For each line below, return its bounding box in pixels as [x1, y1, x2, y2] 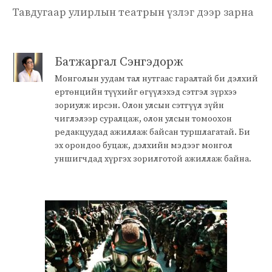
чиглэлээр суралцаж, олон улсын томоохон [55, 113, 232, 124]
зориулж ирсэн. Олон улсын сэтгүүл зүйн [55, 100, 224, 111]
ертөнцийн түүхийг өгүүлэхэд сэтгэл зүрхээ [55, 86, 237, 98]
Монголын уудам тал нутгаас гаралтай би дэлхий [55, 73, 258, 84]
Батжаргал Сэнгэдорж [55, 54, 183, 70]
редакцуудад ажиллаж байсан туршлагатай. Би [55, 126, 250, 138]
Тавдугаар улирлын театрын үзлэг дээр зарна [12, 5, 254, 19]
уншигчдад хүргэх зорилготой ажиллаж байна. [55, 153, 251, 165]
